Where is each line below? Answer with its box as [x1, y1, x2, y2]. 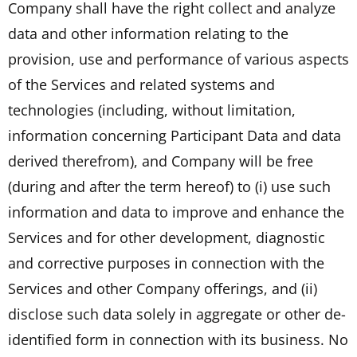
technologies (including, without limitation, [8, 100, 296, 120]
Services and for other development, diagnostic [8, 227, 325, 247]
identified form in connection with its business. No [8, 329, 348, 349]
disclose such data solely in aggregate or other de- [8, 304, 346, 324]
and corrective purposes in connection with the [8, 253, 324, 273]
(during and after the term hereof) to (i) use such [8, 176, 331, 196]
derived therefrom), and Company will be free [8, 151, 313, 171]
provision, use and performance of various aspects [8, 49, 349, 69]
